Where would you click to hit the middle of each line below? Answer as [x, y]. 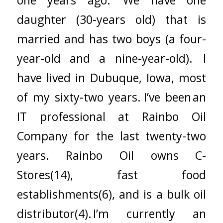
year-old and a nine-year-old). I [111, 58]
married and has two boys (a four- [111, 39]
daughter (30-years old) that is [111, 19]
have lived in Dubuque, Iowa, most [111, 77]
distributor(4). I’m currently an [111, 213]
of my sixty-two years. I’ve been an [111, 97]
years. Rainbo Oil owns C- [111, 155]
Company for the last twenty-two [111, 136]
